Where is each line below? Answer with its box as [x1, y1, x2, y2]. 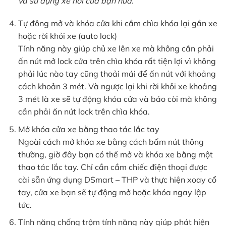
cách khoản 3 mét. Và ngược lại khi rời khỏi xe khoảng [18, 81, 217, 92]
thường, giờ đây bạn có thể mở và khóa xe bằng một [18, 149, 213, 159]
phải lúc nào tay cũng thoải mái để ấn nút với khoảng [18, 69, 216, 79]
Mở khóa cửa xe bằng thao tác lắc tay [18, 124, 159, 134]
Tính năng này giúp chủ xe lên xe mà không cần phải [18, 43, 214, 54]
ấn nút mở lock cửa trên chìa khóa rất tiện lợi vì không [18, 56, 216, 67]
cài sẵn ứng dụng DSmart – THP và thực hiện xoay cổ [18, 174, 216, 185]
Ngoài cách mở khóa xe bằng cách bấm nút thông [18, 136, 204, 147]
